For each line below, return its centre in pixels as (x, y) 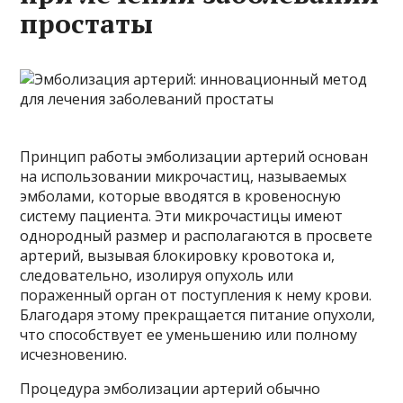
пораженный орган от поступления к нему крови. (196, 296)
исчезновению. (74, 355)
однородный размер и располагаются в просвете (197, 236)
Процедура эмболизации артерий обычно (170, 389)
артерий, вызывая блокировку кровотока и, (178, 256)
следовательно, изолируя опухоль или (157, 276)
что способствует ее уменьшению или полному (189, 335)
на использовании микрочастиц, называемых (184, 177)
